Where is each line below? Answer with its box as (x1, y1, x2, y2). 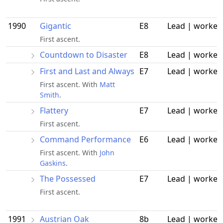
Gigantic (40, 20, 71, 31)
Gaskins (40, 158, 66, 168)
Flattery (40, 105, 68, 116)
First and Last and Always (40, 65, 134, 77)
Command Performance (40, 133, 131, 145)
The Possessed (40, 173, 96, 184)
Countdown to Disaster (40, 49, 127, 60)
